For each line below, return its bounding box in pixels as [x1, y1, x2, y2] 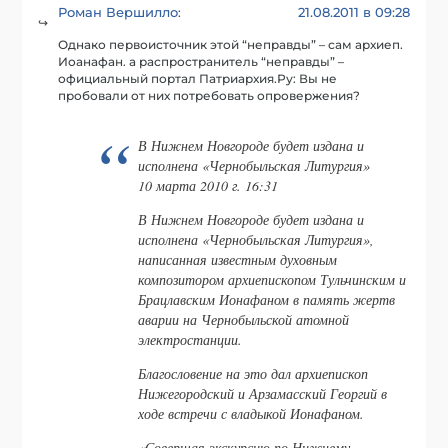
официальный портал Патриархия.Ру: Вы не [58, 71, 338, 86]
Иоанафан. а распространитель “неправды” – [58, 54, 345, 69]
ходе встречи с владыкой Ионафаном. [138, 404, 365, 424]
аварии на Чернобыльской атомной [138, 310, 350, 330]
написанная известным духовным [138, 250, 338, 270]
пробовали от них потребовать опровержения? [58, 88, 361, 103]
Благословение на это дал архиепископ [138, 364, 369, 384]
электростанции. [138, 330, 243, 350]
